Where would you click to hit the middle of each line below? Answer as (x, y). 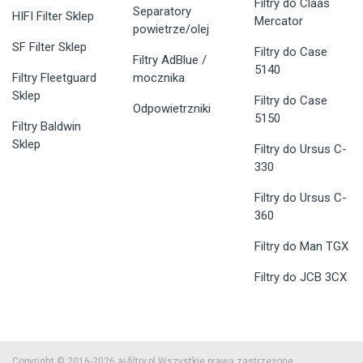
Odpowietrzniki (172, 109)
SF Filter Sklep (49, 47)
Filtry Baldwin (47, 127)
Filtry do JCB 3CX (300, 278)
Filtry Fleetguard (54, 78)
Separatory (162, 12)
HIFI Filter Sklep (53, 17)
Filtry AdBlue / (170, 60)
